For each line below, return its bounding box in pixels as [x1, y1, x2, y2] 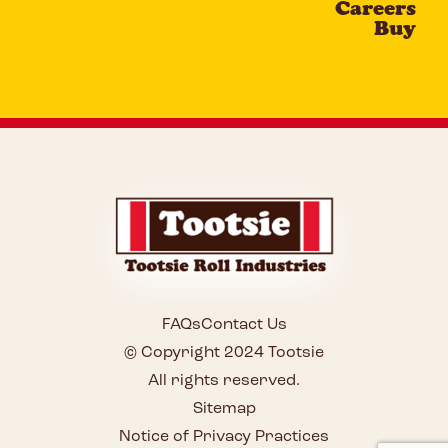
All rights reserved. [148, 373, 300, 390]
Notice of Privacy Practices [119, 429, 329, 446]
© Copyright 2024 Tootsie [124, 345, 324, 362]
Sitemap [192, 401, 256, 418]
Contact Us [200, 317, 287, 334]
